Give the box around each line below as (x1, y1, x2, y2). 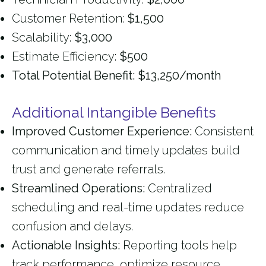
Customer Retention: (12, 11, 127, 26)
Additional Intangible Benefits (12, 103, 216, 122)
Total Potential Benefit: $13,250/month (12, 68, 221, 83)
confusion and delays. (12, 219, 133, 234)
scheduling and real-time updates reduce (12, 200, 244, 215)
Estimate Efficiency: (12, 49, 116, 64)
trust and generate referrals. (12, 162, 165, 177)
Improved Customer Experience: (12, 124, 192, 139)
